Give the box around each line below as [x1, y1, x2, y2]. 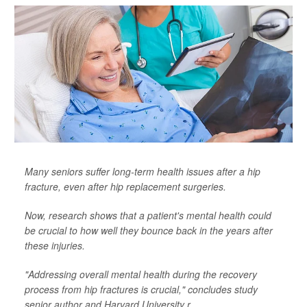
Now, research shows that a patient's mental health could [25, 208, 271, 222]
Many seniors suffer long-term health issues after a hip [25, 164, 260, 178]
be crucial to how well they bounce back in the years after [25, 223, 273, 237]
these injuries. [25, 238, 85, 252]
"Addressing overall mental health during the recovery [25, 267, 257, 281]
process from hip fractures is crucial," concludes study [25, 282, 258, 296]
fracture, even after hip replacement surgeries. [25, 180, 226, 193]
